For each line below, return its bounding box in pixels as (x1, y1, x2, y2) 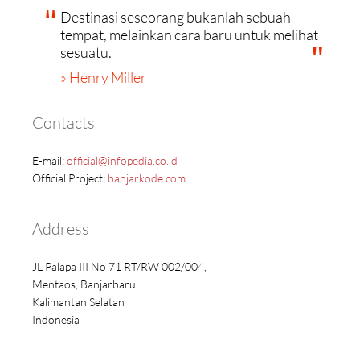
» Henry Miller (60, 68, 146, 87)
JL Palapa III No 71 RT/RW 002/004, (32, 260, 207, 274)
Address (32, 219, 89, 239)
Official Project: (32, 171, 108, 186)
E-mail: (32, 153, 67, 168)
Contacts (32, 112, 95, 133)
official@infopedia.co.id (67, 153, 178, 168)
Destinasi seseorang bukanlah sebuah (60, 9, 291, 27)
